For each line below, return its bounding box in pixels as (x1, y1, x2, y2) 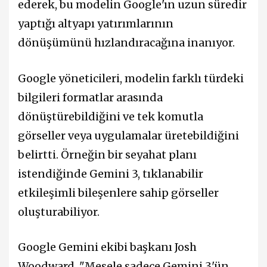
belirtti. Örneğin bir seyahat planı (18, 147, 197, 162)
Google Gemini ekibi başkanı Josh (18, 240, 197, 254)
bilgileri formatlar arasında (18, 90, 163, 104)
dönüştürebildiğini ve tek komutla (18, 109, 203, 123)
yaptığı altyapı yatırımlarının (18, 17, 173, 31)
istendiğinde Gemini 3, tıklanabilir (18, 166, 203, 181)
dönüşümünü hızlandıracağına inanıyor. (18, 36, 235, 50)
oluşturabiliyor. (18, 204, 100, 219)
